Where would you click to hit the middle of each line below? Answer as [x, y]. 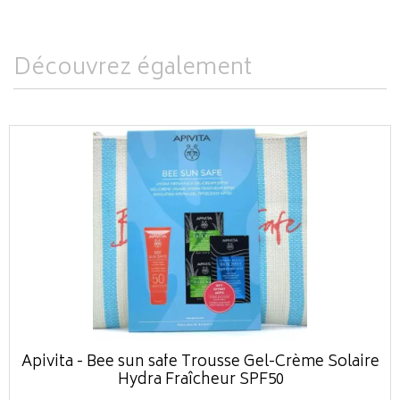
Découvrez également [133, 69]
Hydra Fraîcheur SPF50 [200, 380]
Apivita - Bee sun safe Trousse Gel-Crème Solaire [200, 362]
